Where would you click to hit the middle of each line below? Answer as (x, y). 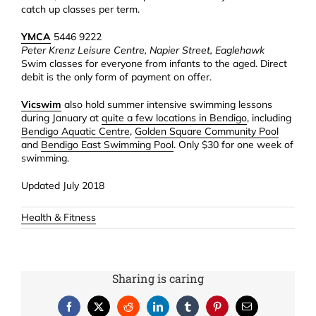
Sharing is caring (158, 279)
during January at (61, 118)
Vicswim (41, 105)
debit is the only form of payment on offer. (116, 77)
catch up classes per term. (80, 10)
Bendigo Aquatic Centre (75, 132)
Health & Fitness (59, 218)
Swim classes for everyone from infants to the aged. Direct (154, 64)
